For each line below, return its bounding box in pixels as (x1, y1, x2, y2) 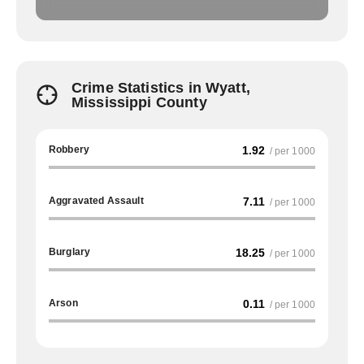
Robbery (49, 144, 90, 155)
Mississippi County (71, 94, 207, 110)
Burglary (49, 246, 91, 258)
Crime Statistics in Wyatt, (71, 80, 250, 96)
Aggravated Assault (49, 195, 144, 206)
